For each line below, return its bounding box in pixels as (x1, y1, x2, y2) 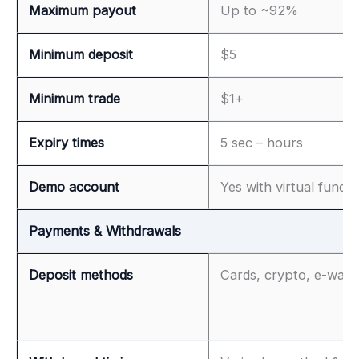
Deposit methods (29, 266, 133, 283)
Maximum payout (29, 2, 136, 18)
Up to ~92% (220, 2, 298, 18)
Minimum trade (29, 90, 120, 107)
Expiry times (29, 134, 104, 151)
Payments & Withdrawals (29, 222, 181, 239)
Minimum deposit (29, 46, 133, 63)
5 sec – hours (220, 134, 303, 151)
